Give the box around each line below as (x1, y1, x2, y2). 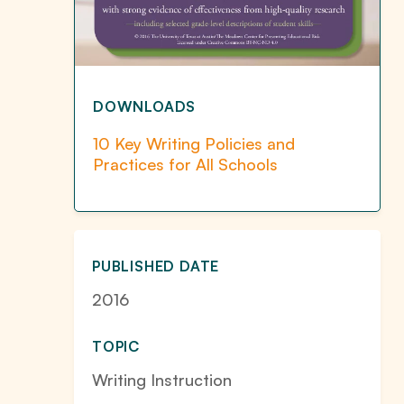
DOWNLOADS (93, 97, 197, 116)
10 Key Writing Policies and (93, 133, 295, 154)
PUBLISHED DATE (92, 257, 220, 276)
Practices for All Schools (93, 154, 278, 175)
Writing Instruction (92, 370, 232, 390)
